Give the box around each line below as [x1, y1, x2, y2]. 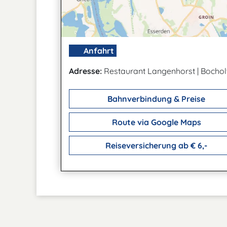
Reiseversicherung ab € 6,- [103, 140, 207, 151]
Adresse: [69, 66, 102, 77]
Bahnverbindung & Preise [105, 94, 205, 104]
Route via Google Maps [109, 117, 201, 128]
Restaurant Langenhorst [102, 66, 197, 77]
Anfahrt [82, 46, 114, 56]
